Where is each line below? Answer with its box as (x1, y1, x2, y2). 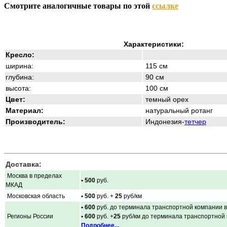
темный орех (143, 95, 188, 103)
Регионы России (6, 212, 53, 220)
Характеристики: (123, 40, 184, 48)
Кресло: (6, 50, 34, 59)
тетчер (184, 117, 206, 126)
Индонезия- (143, 117, 184, 126)
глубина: (6, 72, 34, 81)
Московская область (6, 192, 65, 200)
